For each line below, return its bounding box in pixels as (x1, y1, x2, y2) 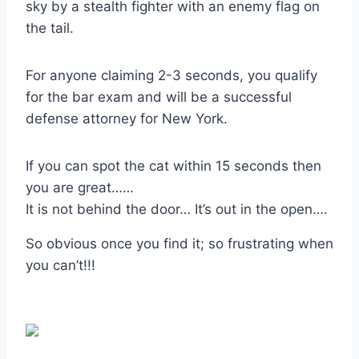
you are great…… (26, 179, 134, 196)
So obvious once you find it (26, 235, 200, 252)
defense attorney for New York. (26, 110, 228, 127)
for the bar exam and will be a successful (26, 88, 292, 105)
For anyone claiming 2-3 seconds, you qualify (26, 67, 317, 83)
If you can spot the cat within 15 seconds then (26, 157, 321, 174)
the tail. (26, 19, 74, 36)
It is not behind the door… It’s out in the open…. (26, 200, 328, 217)
